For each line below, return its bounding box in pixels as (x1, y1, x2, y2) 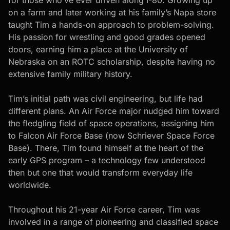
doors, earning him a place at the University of (8, 44, 188, 54)
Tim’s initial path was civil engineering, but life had (8, 93, 203, 104)
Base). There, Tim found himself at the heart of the (8, 142, 203, 153)
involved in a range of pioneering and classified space (8, 216, 218, 227)
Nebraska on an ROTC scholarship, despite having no (8, 56, 215, 67)
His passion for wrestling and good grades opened (8, 31, 205, 42)
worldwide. (8, 179, 51, 190)
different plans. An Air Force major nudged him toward (8, 105, 219, 116)
